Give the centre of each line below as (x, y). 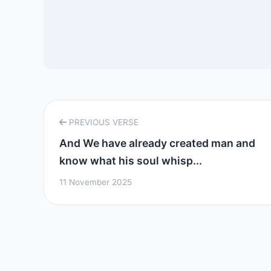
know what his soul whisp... (131, 161)
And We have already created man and (157, 143)
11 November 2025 (96, 182)
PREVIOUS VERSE (103, 122)
